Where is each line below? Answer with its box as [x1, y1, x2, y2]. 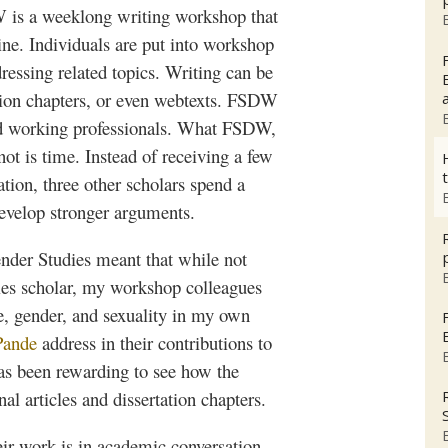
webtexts [154, 87, 217, 113]
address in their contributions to [37, 330, 272, 356]
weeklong [42, 3, 112, 29]
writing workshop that [112, 3, 278, 29]
